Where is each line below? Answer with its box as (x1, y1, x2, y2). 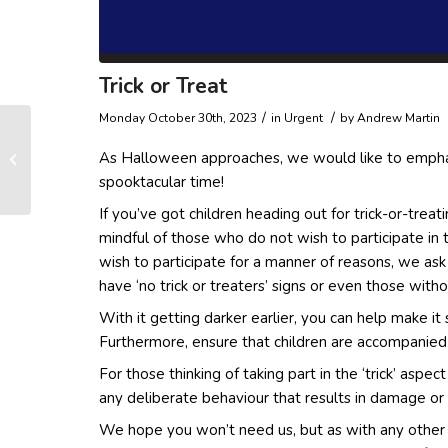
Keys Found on (35, 140, 122, 158)
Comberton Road (35, 161, 137, 179)
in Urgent (271, 109, 326, 126)
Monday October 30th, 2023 (99, 109, 257, 126)
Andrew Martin (357, 109, 440, 126)
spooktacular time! (99, 171, 224, 192)
